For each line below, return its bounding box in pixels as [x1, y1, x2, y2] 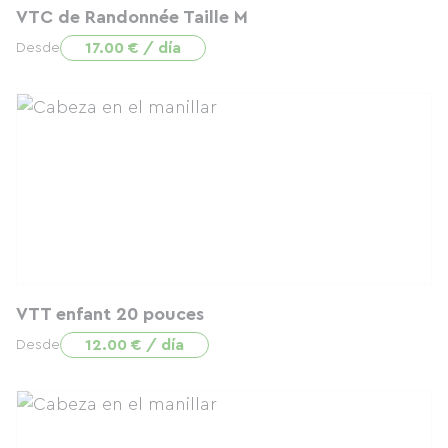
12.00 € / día [85, 337, 184, 353]
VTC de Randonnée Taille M [16, 8, 248, 26]
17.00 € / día [85, 40, 181, 56]
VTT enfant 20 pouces [16, 305, 204, 323]
